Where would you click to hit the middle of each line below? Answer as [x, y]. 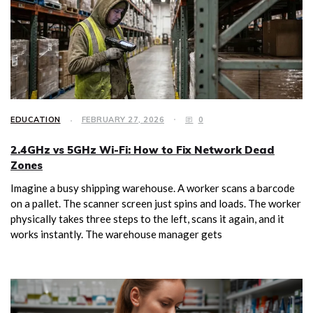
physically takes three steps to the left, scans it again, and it [147, 219]
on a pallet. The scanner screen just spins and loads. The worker [156, 203]
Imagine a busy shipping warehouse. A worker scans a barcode [153, 188]
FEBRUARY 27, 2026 [123, 119]
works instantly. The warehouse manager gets [116, 234]
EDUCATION [36, 119]
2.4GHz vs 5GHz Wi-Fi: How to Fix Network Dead [143, 150]
